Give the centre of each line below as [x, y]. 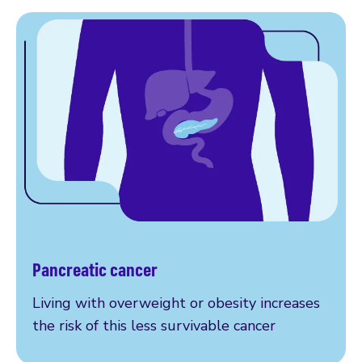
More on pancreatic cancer [123, 282]
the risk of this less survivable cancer [154, 325]
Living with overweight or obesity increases [176, 303]
